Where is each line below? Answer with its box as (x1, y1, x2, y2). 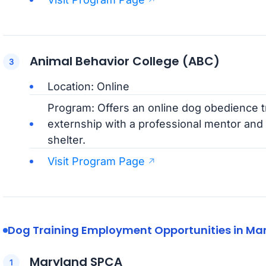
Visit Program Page (47, 155, 145, 168)
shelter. (47, 134, 85, 147)
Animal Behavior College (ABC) (29, 53, 220, 70)
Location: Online (47, 80, 129, 93)
